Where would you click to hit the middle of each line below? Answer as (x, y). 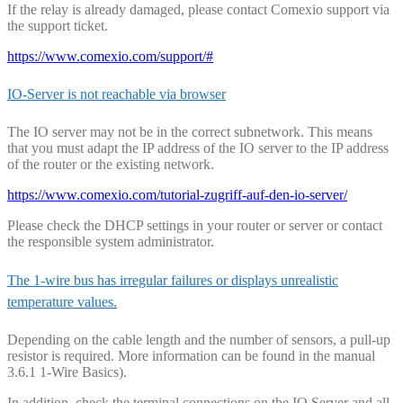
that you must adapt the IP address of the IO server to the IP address (198, 148)
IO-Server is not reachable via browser (116, 94)
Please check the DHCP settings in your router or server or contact (195, 226)
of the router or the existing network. (111, 165)
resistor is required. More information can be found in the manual (191, 355)
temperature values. (62, 301)
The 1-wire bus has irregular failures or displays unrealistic (173, 280)
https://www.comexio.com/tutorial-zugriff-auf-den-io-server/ (177, 195)
